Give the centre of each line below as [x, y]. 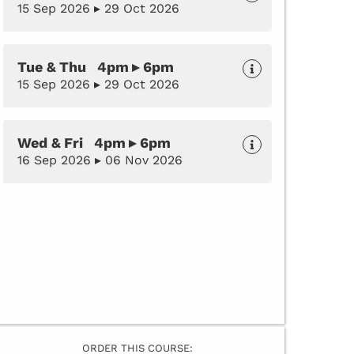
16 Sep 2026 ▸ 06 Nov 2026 [100, 160]
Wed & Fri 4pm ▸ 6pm [94, 143]
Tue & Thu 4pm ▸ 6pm [96, 67]
